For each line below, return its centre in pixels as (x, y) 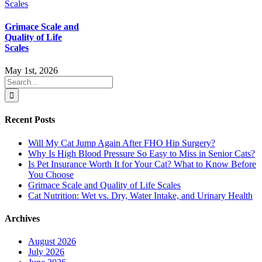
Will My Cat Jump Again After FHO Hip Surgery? (122, 143)
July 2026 (46, 252)
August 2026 (52, 242)
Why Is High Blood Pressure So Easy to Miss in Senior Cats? (142, 153)
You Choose (51, 174)
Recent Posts (30, 120)
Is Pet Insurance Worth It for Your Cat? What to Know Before (142, 164)
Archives (22, 218)
